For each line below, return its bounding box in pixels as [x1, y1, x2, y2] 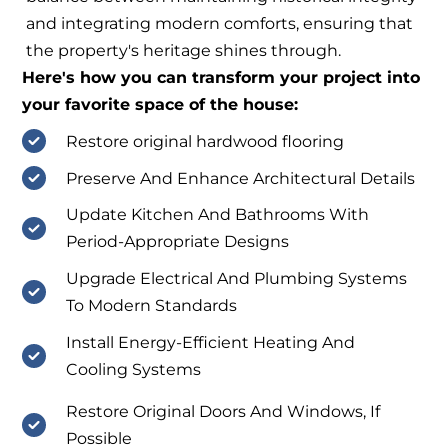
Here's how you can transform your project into [22, 67, 421, 87]
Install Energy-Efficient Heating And [65, 333, 355, 353]
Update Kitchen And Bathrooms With [65, 205, 369, 225]
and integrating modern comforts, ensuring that [26, 13, 414, 33]
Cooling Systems [65, 360, 201, 380]
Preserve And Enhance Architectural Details [65, 168, 415, 188]
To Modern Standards [65, 296, 237, 316]
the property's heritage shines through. [26, 40, 342, 60]
